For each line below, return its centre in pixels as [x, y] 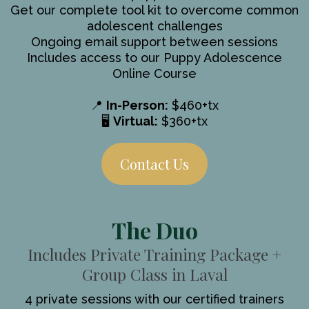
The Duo [154, 230]
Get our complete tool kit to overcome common [154, 10]
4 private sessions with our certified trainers [154, 299]
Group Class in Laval [154, 275]
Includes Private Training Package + [154, 255]
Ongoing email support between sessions [154, 42]
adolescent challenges [154, 26]
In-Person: [137, 106]
